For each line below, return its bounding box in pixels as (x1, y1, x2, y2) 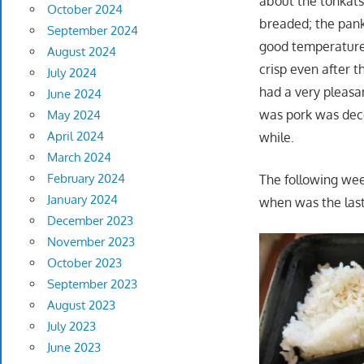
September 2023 (46, 276, 137, 292)
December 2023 (46, 213, 133, 229)
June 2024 (46, 86, 102, 102)
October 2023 (46, 255, 122, 271)
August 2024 (46, 44, 116, 60)
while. (259, 129, 295, 146)
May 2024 (46, 107, 101, 123)
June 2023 (46, 340, 101, 356)
